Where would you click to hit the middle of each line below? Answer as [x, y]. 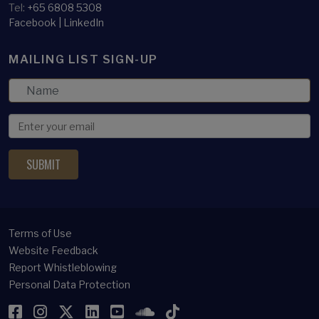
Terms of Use [40, 234]
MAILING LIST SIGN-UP [83, 60]
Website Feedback [53, 251]
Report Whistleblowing [63, 268]
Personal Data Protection [69, 285]
